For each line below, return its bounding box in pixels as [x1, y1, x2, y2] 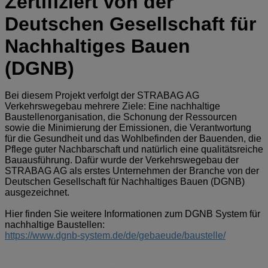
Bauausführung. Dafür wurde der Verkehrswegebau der [5, 154, 239, 165]
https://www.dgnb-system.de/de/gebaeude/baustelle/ [5, 230, 226, 240]
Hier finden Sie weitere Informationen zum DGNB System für [5, 208, 260, 219]
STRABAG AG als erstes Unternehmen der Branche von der [5, 165, 259, 176]
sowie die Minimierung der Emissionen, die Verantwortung [5, 122, 251, 133]
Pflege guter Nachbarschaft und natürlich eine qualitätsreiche [5, 144, 263, 154]
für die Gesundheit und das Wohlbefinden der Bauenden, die [5, 133, 261, 144]
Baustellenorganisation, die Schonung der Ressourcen [5, 111, 237, 122]
